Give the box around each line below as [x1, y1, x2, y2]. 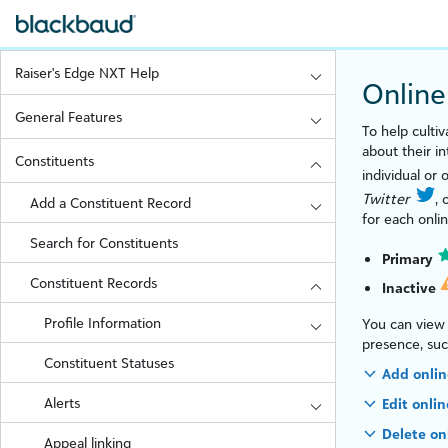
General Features [15, 108, 123, 125]
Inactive [382, 279, 440, 297]
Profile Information [44, 314, 162, 331]
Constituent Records [29, 274, 157, 291]
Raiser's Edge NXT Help [15, 64, 160, 81]
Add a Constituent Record [29, 194, 191, 211]
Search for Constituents [29, 234, 178, 251]
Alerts [44, 394, 81, 411]
